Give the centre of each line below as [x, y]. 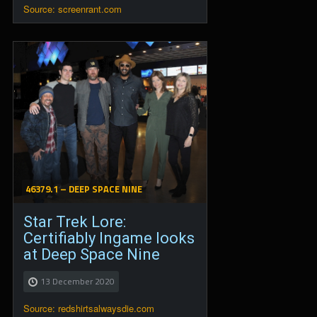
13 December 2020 [77, 282]
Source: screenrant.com [73, 9]
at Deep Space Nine [92, 255]
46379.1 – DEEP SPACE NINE [84, 189]
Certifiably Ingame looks [109, 238]
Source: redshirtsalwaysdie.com [89, 309]
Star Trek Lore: [75, 222]
